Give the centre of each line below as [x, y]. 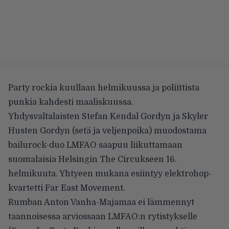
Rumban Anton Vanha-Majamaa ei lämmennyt [101, 202]
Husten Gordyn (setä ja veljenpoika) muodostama [107, 131]
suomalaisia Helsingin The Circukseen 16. [93, 159]
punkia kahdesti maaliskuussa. [71, 102]
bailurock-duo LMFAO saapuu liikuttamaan [95, 145]
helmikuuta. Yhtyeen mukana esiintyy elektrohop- [110, 174]
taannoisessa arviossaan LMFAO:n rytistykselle [103, 216]
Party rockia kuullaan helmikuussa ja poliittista [104, 88]
